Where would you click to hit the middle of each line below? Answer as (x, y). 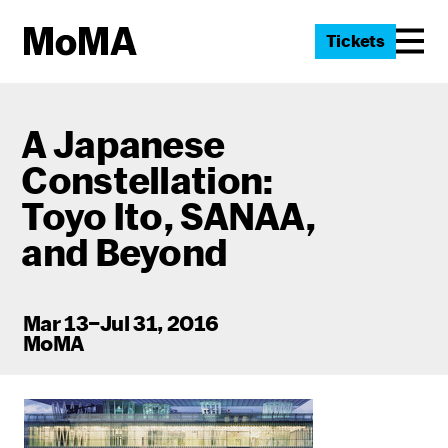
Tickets (355, 41)
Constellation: (147, 179)
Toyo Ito (92, 215)
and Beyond (124, 251)
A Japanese (123, 143)
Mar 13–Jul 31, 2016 (120, 323)
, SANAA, (239, 215)
